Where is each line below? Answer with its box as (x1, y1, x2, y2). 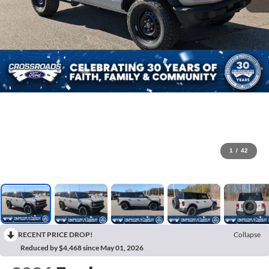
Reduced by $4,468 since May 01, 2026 (20, 243, 144, 253)
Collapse (234, 230, 261, 240)
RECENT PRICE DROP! (18, 230, 92, 240)
